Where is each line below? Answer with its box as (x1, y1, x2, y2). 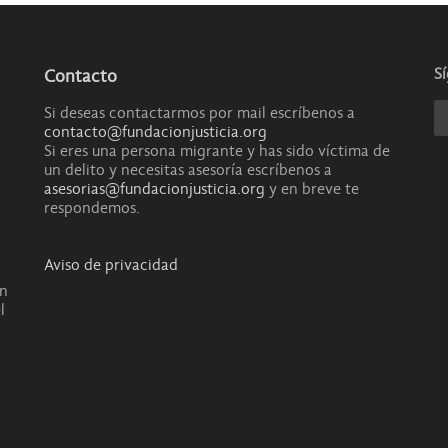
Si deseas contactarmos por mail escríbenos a (44, 104, 355, 123)
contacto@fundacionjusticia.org (44, 123, 267, 142)
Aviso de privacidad (44, 256, 178, 275)
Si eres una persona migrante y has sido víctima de (44, 142, 390, 161)
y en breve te (265, 180, 359, 199)
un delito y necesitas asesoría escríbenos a (44, 161, 332, 180)
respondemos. (44, 199, 140, 218)
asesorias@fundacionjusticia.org (44, 180, 265, 199)
